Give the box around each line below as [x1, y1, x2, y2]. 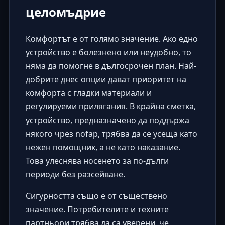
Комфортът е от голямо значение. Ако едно [25, 33, 198, 44]
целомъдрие [25, 4, 106, 21]
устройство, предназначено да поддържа [25, 114, 189, 126]
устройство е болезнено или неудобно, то [25, 46, 191, 58]
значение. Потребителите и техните [25, 203, 169, 215]
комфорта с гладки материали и [25, 87, 152, 98]
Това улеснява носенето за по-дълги [25, 155, 169, 166]
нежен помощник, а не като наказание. [25, 141, 180, 153]
